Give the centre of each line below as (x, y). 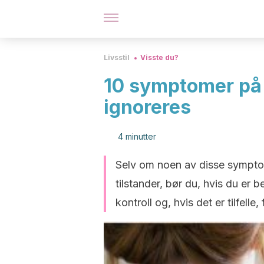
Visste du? (159, 57)
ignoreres (147, 107)
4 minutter (137, 136)
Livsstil (117, 57)
